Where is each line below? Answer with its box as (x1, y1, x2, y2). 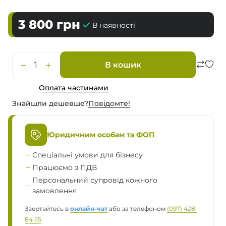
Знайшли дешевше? (12, 99, 88, 108)
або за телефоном (109, 205, 167, 213)
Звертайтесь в (25, 205, 70, 213)
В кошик (105, 60, 141, 70)
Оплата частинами (39, 83, 108, 92)
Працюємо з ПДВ (32, 163, 97, 173)
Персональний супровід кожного (32, 176, 157, 185)
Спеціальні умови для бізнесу (32, 150, 143, 160)
